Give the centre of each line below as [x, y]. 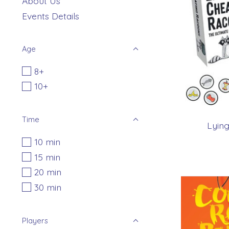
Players [35, 220]
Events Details [51, 16]
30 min [48, 187]
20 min [48, 172]
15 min [47, 157]
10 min [47, 142]
